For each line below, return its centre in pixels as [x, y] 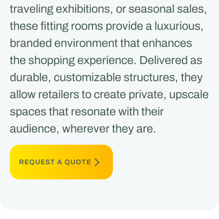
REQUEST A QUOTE [55, 162]
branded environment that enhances [101, 43]
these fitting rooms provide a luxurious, [107, 26]
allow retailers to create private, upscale [109, 94]
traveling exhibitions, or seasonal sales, [108, 9]
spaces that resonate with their [87, 111]
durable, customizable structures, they [106, 77]
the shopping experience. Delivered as [106, 60]
